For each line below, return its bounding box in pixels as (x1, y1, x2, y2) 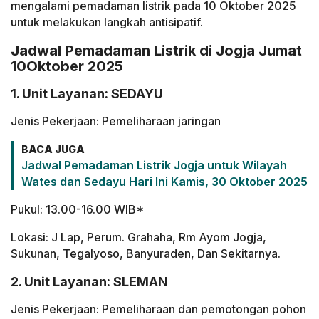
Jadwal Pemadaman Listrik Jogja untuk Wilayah (21, 157, 287, 172)
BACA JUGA (21, 142, 85, 155)
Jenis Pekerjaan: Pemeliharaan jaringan (11, 113, 221, 128)
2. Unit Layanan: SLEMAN (11, 273, 168, 289)
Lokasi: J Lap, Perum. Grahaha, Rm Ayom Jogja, (11, 229, 266, 244)
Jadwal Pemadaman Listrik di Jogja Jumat (11, 41, 302, 59)
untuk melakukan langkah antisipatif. (11, 15, 203, 30)
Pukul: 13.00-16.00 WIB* (11, 202, 144, 216)
